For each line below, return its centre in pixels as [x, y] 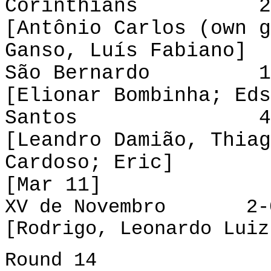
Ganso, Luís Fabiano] [126, 51]
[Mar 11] [53, 185]
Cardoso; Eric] [90, 163]
